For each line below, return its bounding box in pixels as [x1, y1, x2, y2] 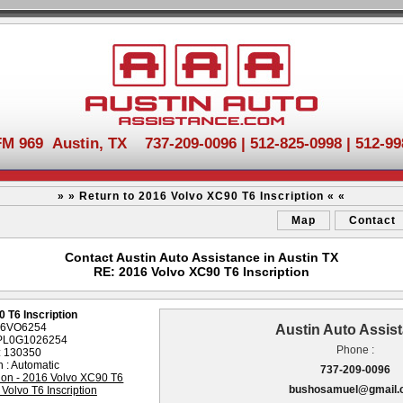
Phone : [336, 344, 375, 356]
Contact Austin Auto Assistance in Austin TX [65, 250, 338, 264]
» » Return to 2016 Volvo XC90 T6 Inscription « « [58, 190, 345, 202]
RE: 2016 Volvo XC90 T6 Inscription [94, 264, 309, 279]
